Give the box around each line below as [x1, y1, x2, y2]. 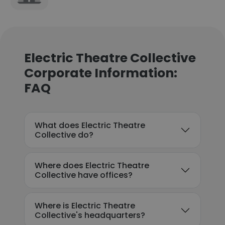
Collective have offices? [35, 169, 133, 181]
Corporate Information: [24, 64, 177, 82]
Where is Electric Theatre [35, 200, 135, 211]
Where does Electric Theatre [35, 160, 149, 171]
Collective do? [35, 129, 93, 141]
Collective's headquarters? [35, 209, 145, 221]
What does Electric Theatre [35, 120, 145, 131]
